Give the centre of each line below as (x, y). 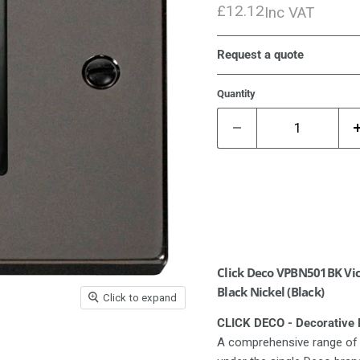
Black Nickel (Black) (270, 291)
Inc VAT (289, 12)
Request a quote (260, 54)
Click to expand (140, 297)
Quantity (236, 93)
